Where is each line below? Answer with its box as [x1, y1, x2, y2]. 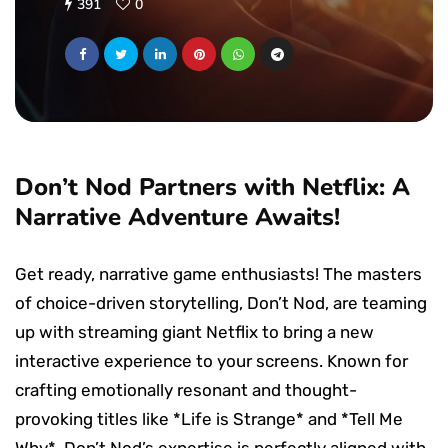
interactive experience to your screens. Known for [15, 350, 408, 371]
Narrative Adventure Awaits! [15, 200, 340, 233]
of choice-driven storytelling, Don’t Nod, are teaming [15, 292, 427, 313]
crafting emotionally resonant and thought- [15, 379, 357, 400]
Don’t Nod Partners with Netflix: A [15, 170, 410, 203]
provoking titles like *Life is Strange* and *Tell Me [15, 408, 403, 429]
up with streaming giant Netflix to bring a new [15, 321, 374, 342]
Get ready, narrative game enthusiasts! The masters [15, 263, 422, 284]
